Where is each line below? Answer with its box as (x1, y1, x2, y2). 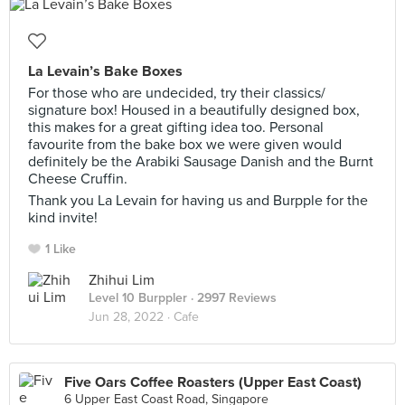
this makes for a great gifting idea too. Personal (28, 118, 324, 137)
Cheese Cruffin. (28, 170, 127, 188)
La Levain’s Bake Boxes (28, 62, 183, 80)
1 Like (45, 241, 76, 257)
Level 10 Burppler (89, 290, 187, 306)
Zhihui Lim (89, 271, 155, 289)
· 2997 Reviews (187, 290, 277, 306)
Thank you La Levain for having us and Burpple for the (28, 192, 368, 210)
